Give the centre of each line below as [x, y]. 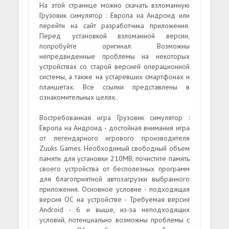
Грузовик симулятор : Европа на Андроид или [114, 15]
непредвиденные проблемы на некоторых [114, 56]
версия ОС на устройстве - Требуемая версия [114, 199]
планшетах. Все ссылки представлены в [114, 87]
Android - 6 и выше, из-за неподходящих [114, 209]
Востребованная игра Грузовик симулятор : [114, 117]
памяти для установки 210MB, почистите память [114, 158]
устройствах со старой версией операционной [114, 66]
